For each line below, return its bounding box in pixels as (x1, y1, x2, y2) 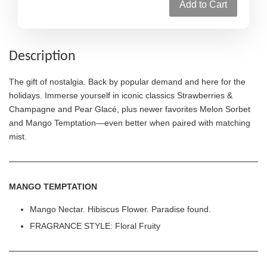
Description (9, 49, 76, 64)
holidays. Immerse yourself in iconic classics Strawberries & (9, 90, 232, 100)
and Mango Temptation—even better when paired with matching (9, 117, 250, 128)
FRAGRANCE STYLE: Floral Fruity (30, 221, 160, 231)
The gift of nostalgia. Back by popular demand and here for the (9, 76, 246, 86)
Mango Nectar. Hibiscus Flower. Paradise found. (30, 204, 211, 214)
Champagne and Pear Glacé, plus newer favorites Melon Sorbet (9, 104, 250, 114)
